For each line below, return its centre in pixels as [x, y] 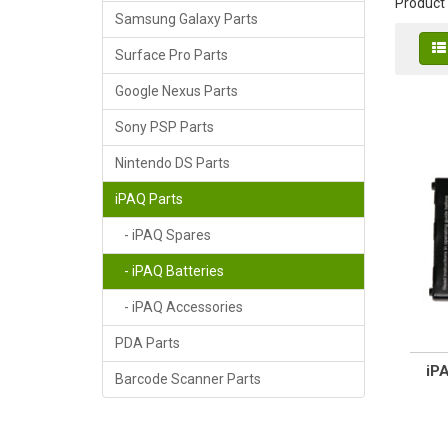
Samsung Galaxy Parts [186, 19]
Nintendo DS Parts [172, 163]
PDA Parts [147, 343]
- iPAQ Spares [163, 235]
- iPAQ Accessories [179, 307]
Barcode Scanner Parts [188, 379]
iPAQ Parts [149, 199]
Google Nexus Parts [176, 91]
